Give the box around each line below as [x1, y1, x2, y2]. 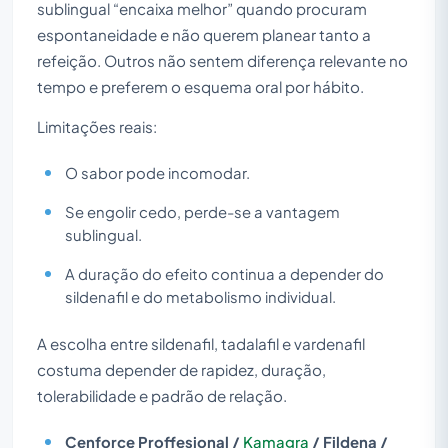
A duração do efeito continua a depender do [65, 264, 384, 283]
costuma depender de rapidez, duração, [37, 359, 326, 379]
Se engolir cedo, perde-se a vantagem [65, 202, 340, 221]
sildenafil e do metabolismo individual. [65, 287, 336, 306]
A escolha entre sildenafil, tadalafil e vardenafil [37, 333, 365, 353]
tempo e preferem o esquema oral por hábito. [37, 76, 364, 96]
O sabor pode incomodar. [65, 163, 250, 182]
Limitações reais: [37, 116, 157, 136]
